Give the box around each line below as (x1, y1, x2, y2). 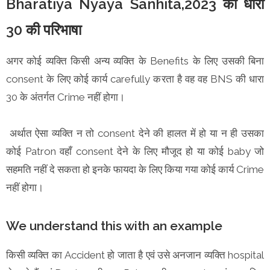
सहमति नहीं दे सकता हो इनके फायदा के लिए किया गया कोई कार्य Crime (6, 163, 264, 175)
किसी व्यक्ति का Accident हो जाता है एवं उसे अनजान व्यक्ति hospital (6, 248, 264, 261)
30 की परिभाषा (6, 20, 81, 39)
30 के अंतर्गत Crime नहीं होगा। (6, 90, 125, 103)
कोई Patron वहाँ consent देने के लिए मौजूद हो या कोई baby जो (6, 145, 264, 157)
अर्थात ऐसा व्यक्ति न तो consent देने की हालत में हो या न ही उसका (6, 127, 264, 139)
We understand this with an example (6, 218, 222, 233)
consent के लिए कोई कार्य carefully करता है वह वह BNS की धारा (6, 72, 264, 85)
